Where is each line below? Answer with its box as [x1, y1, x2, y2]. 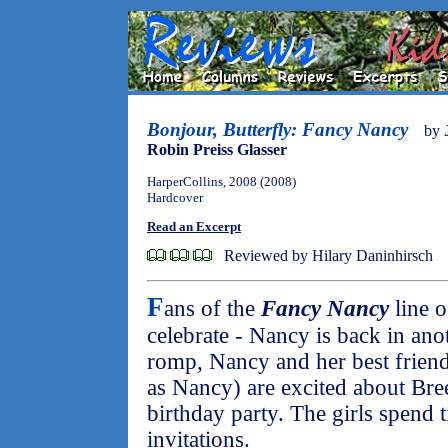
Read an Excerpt [147, 219, 241, 235]
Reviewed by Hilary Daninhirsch [224, 247, 433, 264]
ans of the [164, 296, 261, 321]
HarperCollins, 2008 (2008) [147, 174, 296, 189]
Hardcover [147, 190, 203, 205]
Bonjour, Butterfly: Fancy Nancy [147, 119, 408, 140]
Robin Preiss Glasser [147, 141, 287, 158]
